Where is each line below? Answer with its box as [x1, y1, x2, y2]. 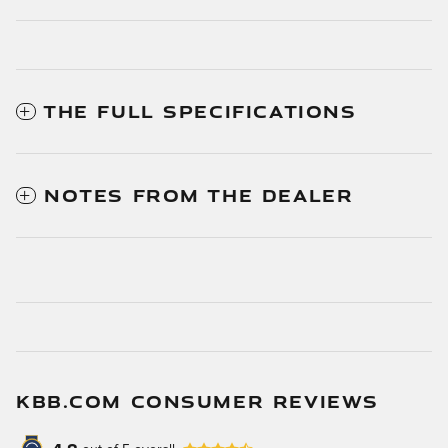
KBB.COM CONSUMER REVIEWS [16, 388, 379, 413]
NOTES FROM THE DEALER [44, 182, 354, 207]
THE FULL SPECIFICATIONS [43, 98, 357, 123]
